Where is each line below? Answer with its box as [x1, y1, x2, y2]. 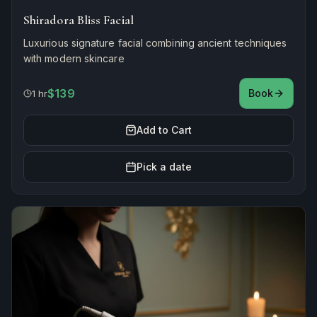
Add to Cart [136, 123, 192, 136]
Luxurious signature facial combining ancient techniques [23, 36, 287, 49]
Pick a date [136, 160, 192, 173]
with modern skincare [23, 52, 125, 64]
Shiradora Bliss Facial [23, 11, 134, 28]
